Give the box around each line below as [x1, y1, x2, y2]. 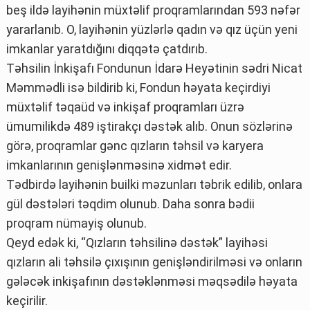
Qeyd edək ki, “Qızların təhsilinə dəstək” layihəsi [6, 235, 268, 250]
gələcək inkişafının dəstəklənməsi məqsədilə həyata [6, 273, 298, 289]
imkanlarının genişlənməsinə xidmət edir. [6, 157, 232, 172]
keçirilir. [6, 293, 48, 308]
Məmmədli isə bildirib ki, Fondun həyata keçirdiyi [6, 80, 271, 95]
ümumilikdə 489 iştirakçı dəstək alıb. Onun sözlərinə [6, 118, 293, 134]
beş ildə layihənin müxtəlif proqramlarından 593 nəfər [6, 2, 300, 17]
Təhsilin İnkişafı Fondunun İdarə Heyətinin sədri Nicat [6, 60, 302, 75]
